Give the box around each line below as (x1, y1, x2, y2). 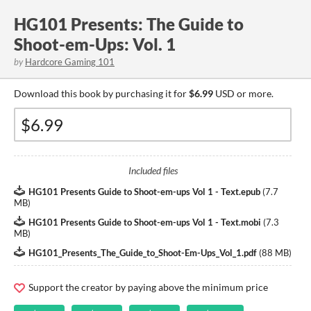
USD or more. (213, 87, 274, 99)
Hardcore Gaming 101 (25, 56, 115, 67)
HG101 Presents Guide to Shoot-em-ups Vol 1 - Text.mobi (28, 217, 261, 228)
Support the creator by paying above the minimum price (26, 281, 268, 293)
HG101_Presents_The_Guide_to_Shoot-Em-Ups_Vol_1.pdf (28, 247, 257, 258)
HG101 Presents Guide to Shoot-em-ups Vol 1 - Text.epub (28, 186, 260, 197)
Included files (128, 165, 178, 176)
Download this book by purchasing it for (14, 87, 189, 99)
